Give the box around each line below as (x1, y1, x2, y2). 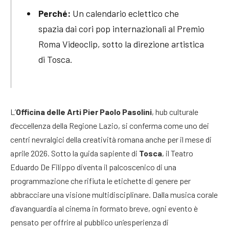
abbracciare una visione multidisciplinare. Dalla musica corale (10, 190, 218, 200)
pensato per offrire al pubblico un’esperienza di (10, 217, 169, 227)
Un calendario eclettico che (70, 8, 179, 19)
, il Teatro (162, 148, 193, 158)
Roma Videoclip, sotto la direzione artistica (38, 38, 204, 50)
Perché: (38, 8, 71, 19)
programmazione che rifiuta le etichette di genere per (10, 176, 191, 186)
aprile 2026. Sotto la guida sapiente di (10, 148, 139, 158)
